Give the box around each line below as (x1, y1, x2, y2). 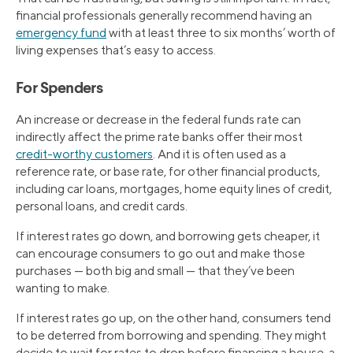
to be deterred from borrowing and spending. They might (16, 328, 326, 344)
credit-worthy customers (16, 147, 153, 162)
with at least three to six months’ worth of (106, 25, 336, 41)
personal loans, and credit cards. (16, 199, 188, 214)
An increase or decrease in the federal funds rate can (16, 112, 301, 128)
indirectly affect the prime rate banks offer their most (16, 129, 303, 145)
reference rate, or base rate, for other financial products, (16, 164, 320, 180)
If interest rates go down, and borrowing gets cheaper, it (16, 229, 320, 244)
